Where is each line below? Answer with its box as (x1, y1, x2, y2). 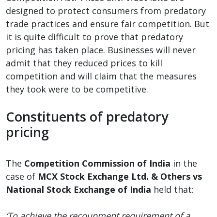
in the (170, 157, 197, 169)
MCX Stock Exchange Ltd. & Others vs (38, 170, 202, 182)
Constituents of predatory (6, 107, 168, 125)
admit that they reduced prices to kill (6, 57, 162, 69)
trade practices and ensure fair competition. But (6, 17, 209, 30)
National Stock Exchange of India (6, 183, 151, 195)
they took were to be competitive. (6, 83, 148, 95)
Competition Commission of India (24, 157, 170, 169)
